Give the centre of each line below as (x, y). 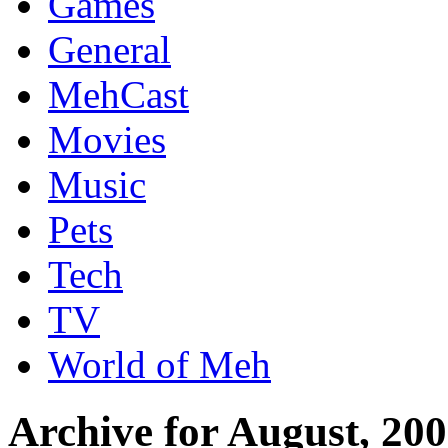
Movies (107, 139)
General (109, 49)
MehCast (118, 94)
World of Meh (159, 364)
